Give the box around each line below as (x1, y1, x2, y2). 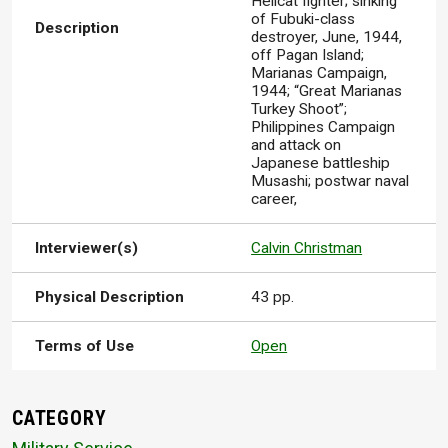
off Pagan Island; (251, 46, 365, 65)
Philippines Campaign (251, 118, 396, 137)
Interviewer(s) (35, 239, 139, 258)
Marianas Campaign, (251, 64, 388, 83)
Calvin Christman (251, 239, 363, 258)
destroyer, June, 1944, (251, 28, 403, 47)
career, (251, 190, 298, 209)
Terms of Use (35, 337, 135, 356)
